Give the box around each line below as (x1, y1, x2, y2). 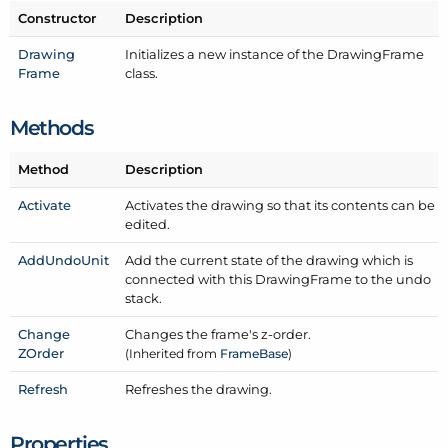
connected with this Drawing (125, 270, 311, 287)
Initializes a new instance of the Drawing (125, 46, 383, 63)
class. (125, 65, 159, 82)
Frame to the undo (310, 270, 432, 287)
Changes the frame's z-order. (125, 325, 312, 342)
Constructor (18, 10, 97, 27)
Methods (10, 115, 94, 141)
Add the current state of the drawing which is (125, 251, 414, 268)
